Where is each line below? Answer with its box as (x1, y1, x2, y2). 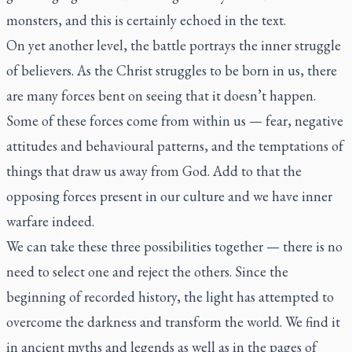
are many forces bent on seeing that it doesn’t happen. (6, 86, 316, 104)
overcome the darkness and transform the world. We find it (6, 313, 340, 331)
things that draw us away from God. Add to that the (6, 162, 302, 180)
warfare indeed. (6, 212, 94, 230)
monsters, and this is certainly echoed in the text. (6, 11, 286, 29)
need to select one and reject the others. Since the (6, 262, 288, 280)
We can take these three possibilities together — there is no (6, 237, 343, 255)
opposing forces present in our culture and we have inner (6, 187, 332, 205)
